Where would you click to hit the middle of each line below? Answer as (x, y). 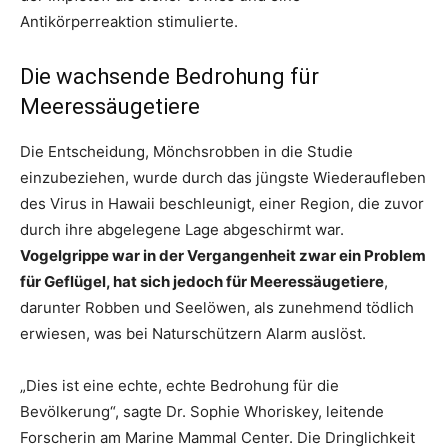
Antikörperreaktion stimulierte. (129, 21)
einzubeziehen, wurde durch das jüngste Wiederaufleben (223, 177)
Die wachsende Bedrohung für (169, 76)
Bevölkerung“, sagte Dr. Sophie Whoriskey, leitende (202, 411)
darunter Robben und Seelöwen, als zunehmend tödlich (217, 307)
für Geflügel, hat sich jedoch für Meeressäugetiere (202, 281)
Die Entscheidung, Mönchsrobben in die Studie (186, 151)
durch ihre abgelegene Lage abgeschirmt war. (182, 229)
